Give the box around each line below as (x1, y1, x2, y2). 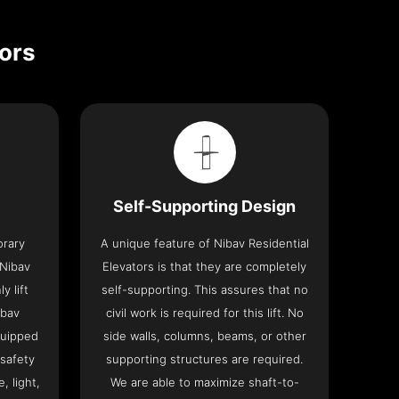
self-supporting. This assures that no (101, 282, 308, 297)
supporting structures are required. (106, 352, 304, 367)
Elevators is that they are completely (102, 259, 307, 274)
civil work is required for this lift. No (105, 305, 304, 321)
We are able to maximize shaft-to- (110, 375, 299, 390)
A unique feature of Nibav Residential (100, 236, 309, 251)
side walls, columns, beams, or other (102, 329, 306, 344)
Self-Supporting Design (113, 197, 297, 216)
